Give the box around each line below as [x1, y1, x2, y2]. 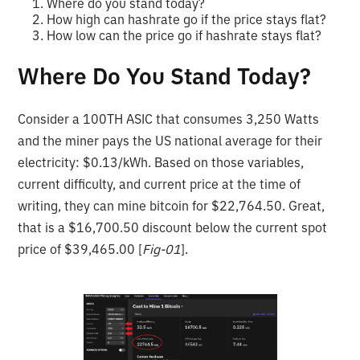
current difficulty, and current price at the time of [18, 175, 301, 192]
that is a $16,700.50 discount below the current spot [18, 219, 328, 235]
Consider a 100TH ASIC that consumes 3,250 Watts [18, 110, 320, 127]
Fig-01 [142, 240, 182, 257]
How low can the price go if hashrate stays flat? [47, 27, 322, 43]
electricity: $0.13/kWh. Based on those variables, [18, 153, 305, 170]
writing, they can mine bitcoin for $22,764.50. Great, [18, 197, 325, 214]
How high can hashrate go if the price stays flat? [47, 10, 327, 27]
